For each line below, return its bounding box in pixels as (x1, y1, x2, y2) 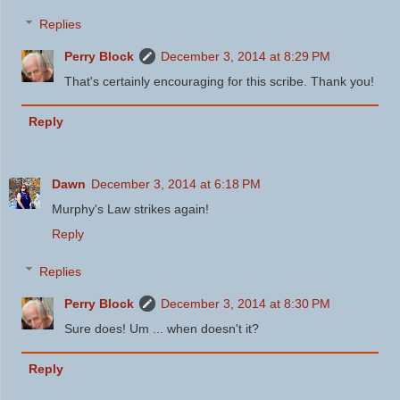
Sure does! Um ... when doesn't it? (64, 321, 260, 336)
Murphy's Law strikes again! (52, 202, 209, 217)
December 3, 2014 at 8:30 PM (161, 296, 331, 311)
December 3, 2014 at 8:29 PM (161, 48, 331, 63)
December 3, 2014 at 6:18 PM (91, 177, 261, 192)
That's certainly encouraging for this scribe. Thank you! (64, 73, 375, 88)
